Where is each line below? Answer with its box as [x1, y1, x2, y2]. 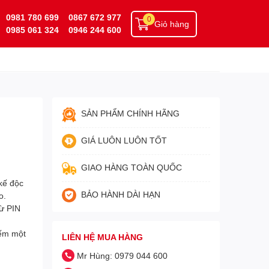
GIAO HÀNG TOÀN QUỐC [80, 162, 182, 172]
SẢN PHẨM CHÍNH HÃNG [80, 108, 180, 118]
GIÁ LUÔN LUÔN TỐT [80, 135, 167, 145]
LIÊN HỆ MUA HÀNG [61, 232, 143, 242]
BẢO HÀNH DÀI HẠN [80, 189, 160, 199]
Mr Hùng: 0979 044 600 [76, 250, 168, 261]
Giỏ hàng [154, 19, 189, 29]
